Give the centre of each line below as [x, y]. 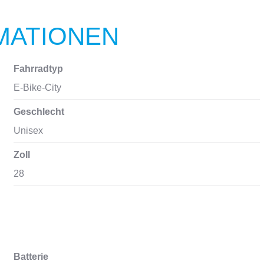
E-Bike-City [37, 88]
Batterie [31, 257]
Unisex [28, 131]
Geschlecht [39, 112]
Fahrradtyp [38, 69]
